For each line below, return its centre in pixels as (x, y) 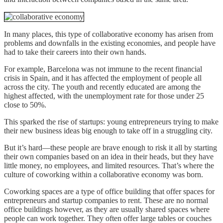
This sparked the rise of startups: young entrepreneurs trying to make (111, 121)
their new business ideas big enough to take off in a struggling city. (108, 130)
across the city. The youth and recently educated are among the (102, 87)
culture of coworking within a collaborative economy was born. (104, 174)
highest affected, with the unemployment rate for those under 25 (104, 96)
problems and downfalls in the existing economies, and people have (110, 43)
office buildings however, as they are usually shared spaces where (107, 209)
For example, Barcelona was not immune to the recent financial (103, 69)
